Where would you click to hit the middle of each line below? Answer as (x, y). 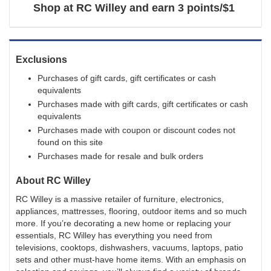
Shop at (55, 8)
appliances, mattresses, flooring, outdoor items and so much (131, 211)
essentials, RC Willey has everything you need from (114, 235)
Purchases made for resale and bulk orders (120, 156)
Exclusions (41, 60)
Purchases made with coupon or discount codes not (136, 130)
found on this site (70, 142)
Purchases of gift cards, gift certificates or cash (127, 78)
